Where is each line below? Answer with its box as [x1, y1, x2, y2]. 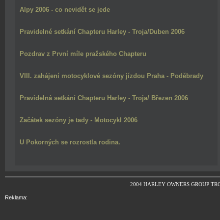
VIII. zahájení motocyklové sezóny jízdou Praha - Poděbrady [20, 72, 203, 80]
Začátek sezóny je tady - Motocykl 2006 [20, 116, 137, 124]
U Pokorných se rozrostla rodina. [20, 138, 120, 146]
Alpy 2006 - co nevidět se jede [20, 6, 110, 13]
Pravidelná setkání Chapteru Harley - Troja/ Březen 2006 [20, 94, 188, 102]
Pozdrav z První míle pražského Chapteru [20, 50, 146, 57]
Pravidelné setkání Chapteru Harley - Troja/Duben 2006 [20, 28, 185, 35]
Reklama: [5, 194, 27, 200]
